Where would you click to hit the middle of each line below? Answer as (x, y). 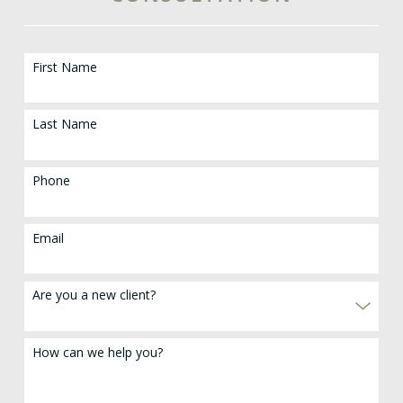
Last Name (65, 123)
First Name (65, 67)
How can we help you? (98, 352)
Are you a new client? (94, 295)
